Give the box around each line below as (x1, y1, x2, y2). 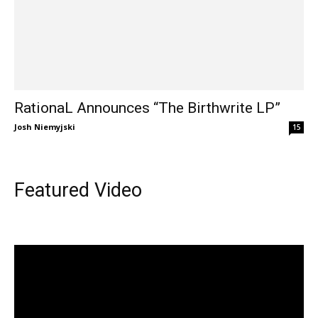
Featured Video (14, 179, 142, 202)
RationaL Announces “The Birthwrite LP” (14, 99, 280, 117)
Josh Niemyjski (14, 121, 75, 133)
